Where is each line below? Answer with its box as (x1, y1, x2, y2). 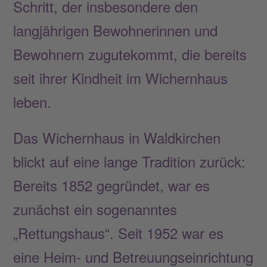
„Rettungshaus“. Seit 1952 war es (13, 222, 224, 243)
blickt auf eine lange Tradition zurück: (13, 150, 246, 172)
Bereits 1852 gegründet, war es (13, 174, 210, 195)
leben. (13, 91, 52, 112)
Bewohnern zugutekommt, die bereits (13, 43, 247, 64)
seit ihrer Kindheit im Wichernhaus (13, 67, 228, 88)
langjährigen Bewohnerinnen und (13, 19, 218, 41)
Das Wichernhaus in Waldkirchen (13, 126, 221, 148)
